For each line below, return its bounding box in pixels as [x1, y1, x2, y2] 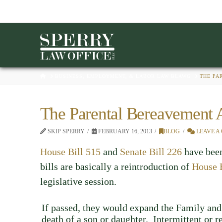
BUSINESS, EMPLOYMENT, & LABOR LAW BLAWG [55, 73, 191, 79]
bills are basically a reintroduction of [40, 161, 192, 172]
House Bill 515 [40, 146, 101, 157]
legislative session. [40, 175, 116, 187]
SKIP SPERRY [46, 128, 85, 135]
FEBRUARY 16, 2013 [97, 128, 153, 135]
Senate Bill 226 [119, 146, 182, 157]
